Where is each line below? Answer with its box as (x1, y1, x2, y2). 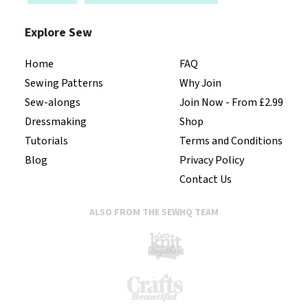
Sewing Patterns (25, 75, 103, 91)
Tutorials (25, 133, 68, 148)
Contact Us (179, 171, 232, 187)
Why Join (179, 75, 221, 91)
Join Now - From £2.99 (179, 94, 283, 110)
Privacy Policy (179, 152, 244, 168)
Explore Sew (25, 23, 92, 41)
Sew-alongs (25, 94, 80, 110)
